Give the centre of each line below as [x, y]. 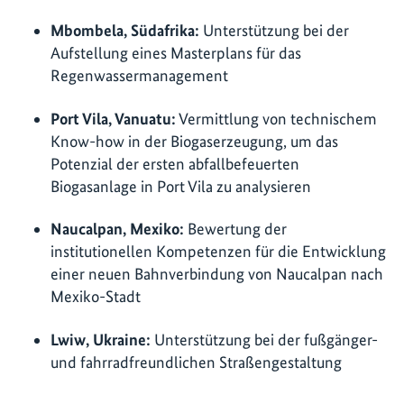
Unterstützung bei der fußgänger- [264, 339]
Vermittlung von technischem [276, 118]
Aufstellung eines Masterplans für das [176, 53]
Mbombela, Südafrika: [125, 31]
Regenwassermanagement [139, 76]
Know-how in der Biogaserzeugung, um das [194, 141]
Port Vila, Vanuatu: [113, 118]
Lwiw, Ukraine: [101, 339]
